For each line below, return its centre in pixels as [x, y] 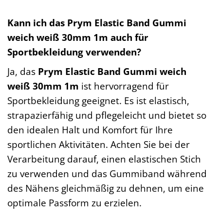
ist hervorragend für [124, 86]
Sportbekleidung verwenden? [74, 52]
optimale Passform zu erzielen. [74, 202]
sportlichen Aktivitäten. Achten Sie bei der [99, 144]
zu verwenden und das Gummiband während [107, 173]
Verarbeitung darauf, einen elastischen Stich [104, 159]
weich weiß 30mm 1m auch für [78, 37]
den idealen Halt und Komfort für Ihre [90, 129]
